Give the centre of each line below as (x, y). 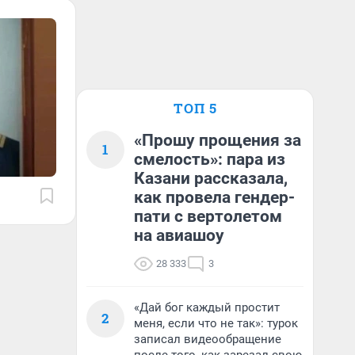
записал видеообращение (208, 339)
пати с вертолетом (208, 216)
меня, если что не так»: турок (216, 323)
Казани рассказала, (211, 178)
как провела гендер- (214, 197)
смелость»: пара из (210, 159)
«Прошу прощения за (218, 140)
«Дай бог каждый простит (207, 307)
